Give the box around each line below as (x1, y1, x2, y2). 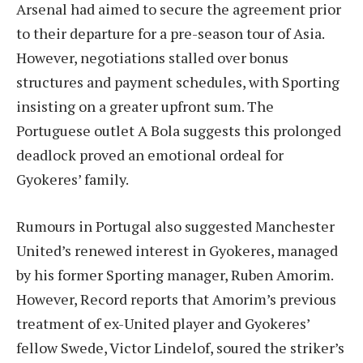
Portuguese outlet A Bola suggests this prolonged (16, 121, 341, 141)
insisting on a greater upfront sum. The (16, 96, 274, 117)
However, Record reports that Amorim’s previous (16, 288, 336, 309)
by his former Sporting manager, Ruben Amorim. (16, 264, 333, 284)
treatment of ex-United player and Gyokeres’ (16, 313, 310, 333)
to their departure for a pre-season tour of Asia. (16, 23, 324, 44)
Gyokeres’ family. (16, 169, 129, 190)
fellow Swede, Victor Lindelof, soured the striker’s (16, 337, 344, 357)
